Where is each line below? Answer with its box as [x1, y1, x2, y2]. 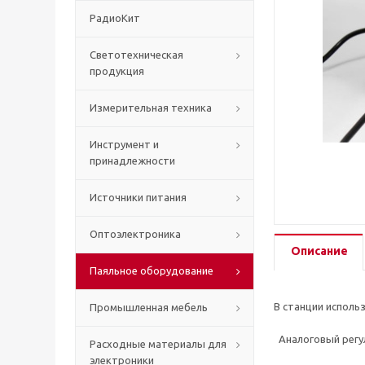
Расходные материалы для [90, 338, 226, 350]
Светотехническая [90, 49, 183, 60]
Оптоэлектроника [90, 228, 181, 240]
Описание [291, 244, 348, 257]
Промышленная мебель [90, 301, 208, 313]
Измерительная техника [90, 102, 212, 113]
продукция [90, 65, 144, 77]
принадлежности [90, 155, 175, 166]
